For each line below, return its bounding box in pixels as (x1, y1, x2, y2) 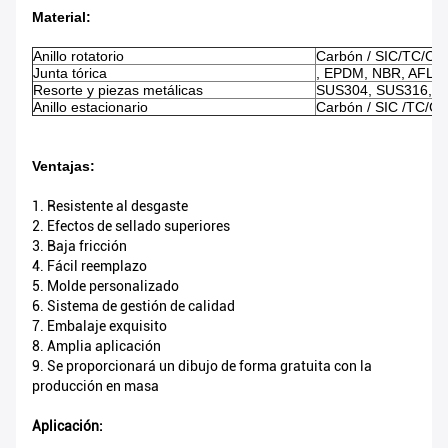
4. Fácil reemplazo (32, 258, 147, 275)
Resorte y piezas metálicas (33, 82, 203, 99)
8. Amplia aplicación (32, 338, 161, 355)
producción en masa (32, 378, 159, 395)
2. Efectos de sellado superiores (32, 218, 230, 235)
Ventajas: (32, 158, 95, 175)
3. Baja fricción (32, 238, 127, 255)
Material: (32, 9, 91, 26)
